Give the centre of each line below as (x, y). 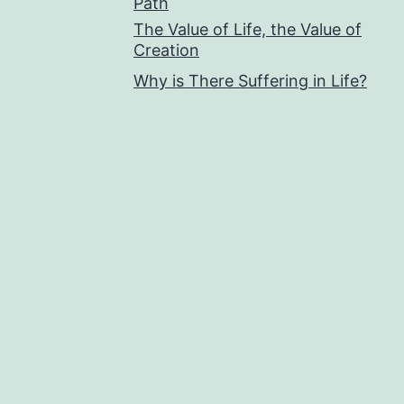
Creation (166, 50)
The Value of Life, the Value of (248, 29)
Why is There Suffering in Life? (250, 80)
